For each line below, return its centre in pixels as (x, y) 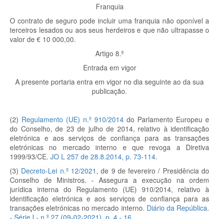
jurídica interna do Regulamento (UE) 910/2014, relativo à (109, 189)
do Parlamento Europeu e (166, 119)
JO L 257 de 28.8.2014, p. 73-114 (103, 156)
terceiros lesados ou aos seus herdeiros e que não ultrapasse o (109, 30)
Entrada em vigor (109, 67)
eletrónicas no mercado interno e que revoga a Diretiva (109, 147)
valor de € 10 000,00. (43, 39)
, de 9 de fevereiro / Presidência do (153, 171)
